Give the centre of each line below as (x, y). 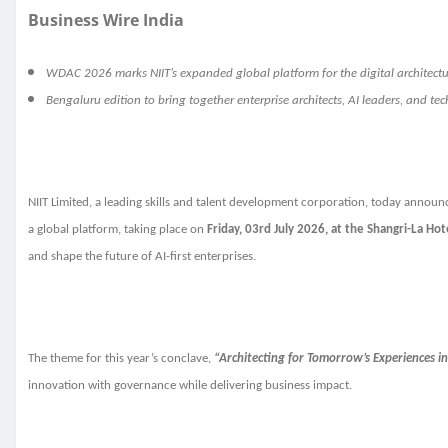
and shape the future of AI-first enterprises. (142, 257)
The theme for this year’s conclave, (121, 359)
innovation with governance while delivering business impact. (190, 386)
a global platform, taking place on (117, 230)
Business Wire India (106, 20)
